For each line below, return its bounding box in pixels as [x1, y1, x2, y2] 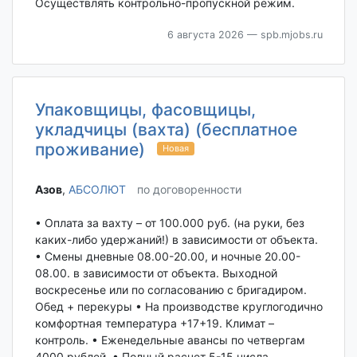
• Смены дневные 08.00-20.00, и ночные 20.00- [34, 249, 300, 264]
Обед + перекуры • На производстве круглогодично [34, 300, 323, 314]
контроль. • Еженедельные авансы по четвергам [34, 333, 305, 347]
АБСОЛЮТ [68, 182, 126, 196]
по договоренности [136, 182, 241, 196]
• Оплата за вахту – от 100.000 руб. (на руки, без [34, 216, 304, 230]
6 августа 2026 [167, 28, 244, 41]
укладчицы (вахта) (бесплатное [34, 119, 297, 139]
